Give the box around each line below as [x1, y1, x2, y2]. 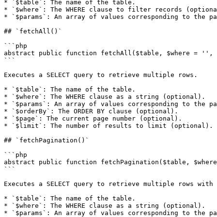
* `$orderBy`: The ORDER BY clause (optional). [4, 108, 178, 115]
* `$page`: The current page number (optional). [4, 115, 182, 122]
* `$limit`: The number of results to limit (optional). [4, 122, 213, 129]
